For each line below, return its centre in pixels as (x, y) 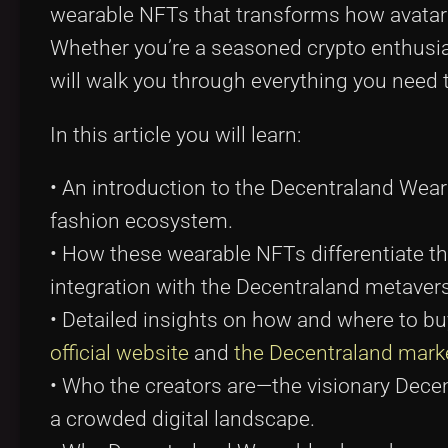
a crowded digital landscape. (182, 419)
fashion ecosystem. (141, 221)
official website (119, 353)
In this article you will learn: (175, 134)
